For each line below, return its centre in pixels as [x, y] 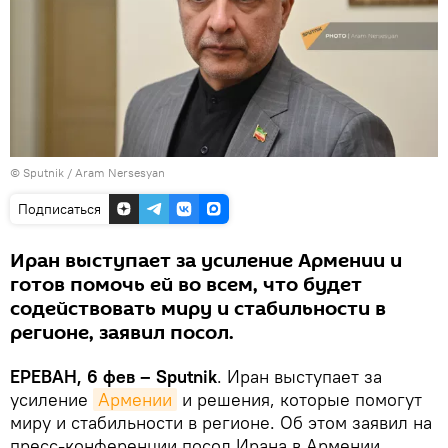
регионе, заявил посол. [122, 332]
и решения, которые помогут [299, 399]
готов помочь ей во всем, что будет [186, 284]
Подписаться [59, 208]
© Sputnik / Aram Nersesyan [87, 172]
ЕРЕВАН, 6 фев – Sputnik [113, 376]
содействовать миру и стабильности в [198, 308]
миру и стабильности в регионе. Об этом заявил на [221, 422]
